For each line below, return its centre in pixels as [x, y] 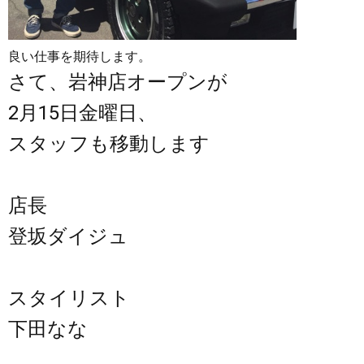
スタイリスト [69, 298]
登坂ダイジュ [68, 236]
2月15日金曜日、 [82, 113]
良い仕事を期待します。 [80, 56]
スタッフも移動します [109, 143]
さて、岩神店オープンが [118, 82]
